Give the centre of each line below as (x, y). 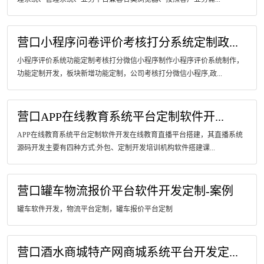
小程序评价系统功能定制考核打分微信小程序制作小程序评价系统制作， (130, 61)
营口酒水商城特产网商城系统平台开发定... (128, 252)
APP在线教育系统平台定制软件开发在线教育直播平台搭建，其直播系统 (130, 135)
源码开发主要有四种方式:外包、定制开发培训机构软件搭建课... (116, 148)
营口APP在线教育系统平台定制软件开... (121, 117)
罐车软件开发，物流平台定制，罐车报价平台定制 (95, 209)
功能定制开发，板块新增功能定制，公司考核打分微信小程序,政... (120, 74)
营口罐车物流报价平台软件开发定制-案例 (125, 191)
